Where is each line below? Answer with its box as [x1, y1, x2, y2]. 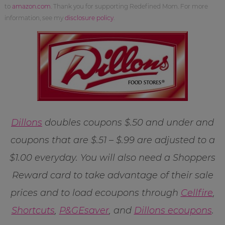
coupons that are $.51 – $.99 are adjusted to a [10, 134, 215, 146]
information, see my [4, 14, 65, 22]
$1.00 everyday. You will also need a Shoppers [10, 152, 215, 163]
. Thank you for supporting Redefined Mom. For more [50, 2, 208, 10]
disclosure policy [64, 14, 114, 22]
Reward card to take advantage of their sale [12, 169, 213, 181]
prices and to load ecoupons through [10, 187, 181, 198]
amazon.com [12, 2, 51, 10]
